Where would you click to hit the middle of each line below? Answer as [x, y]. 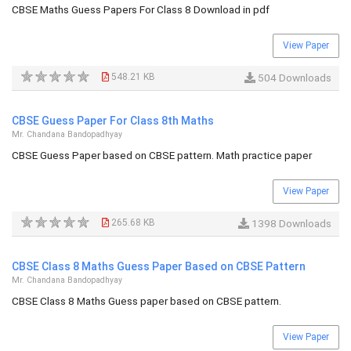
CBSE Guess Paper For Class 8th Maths [113, 121]
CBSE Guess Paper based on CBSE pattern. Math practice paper [162, 155]
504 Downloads [293, 78]
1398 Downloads [290, 223]
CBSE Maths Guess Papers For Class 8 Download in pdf [141, 9]
